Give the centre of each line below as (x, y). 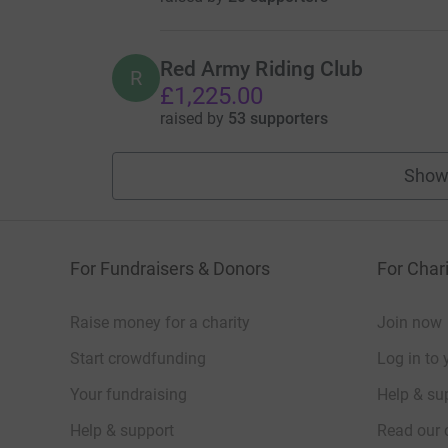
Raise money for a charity (160, 322)
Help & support (122, 430)
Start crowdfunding (138, 358)
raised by (193, 118)
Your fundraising (128, 394)
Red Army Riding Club (261, 68)
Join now (409, 322)
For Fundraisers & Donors (170, 268)
